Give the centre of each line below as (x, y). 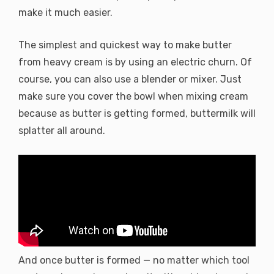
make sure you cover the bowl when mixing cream (133, 96)
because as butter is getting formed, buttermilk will (137, 113)
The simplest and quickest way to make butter (125, 45)
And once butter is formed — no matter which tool (134, 260)
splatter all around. (62, 130)
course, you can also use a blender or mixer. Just (130, 79)
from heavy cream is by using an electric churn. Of (135, 62)
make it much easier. (65, 12)
